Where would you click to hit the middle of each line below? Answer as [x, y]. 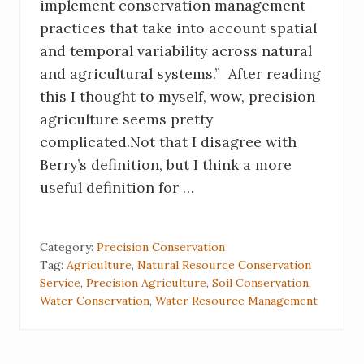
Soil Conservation [260, 283]
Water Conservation [95, 301]
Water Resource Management [236, 301]
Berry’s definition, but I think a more [166, 165]
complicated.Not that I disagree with [168, 142]
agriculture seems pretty [126, 119]
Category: [68, 247]
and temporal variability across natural [176, 51]
